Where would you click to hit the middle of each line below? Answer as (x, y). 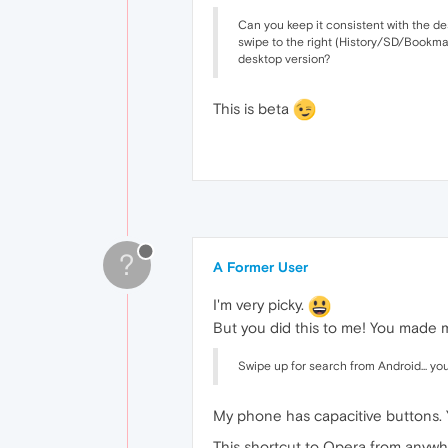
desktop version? (284, 58)
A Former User (260, 267)
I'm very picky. (260, 305)
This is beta (253, 108)
